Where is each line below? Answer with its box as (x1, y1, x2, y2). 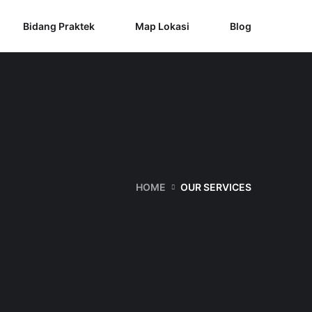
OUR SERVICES (180, 180, 251, 193)
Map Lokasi (135, 20, 189, 32)
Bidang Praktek (23, 20, 95, 32)
